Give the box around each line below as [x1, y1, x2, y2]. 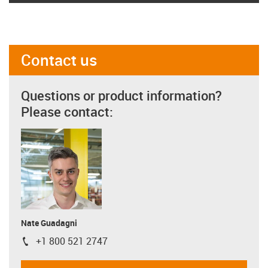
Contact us [21, 48, 98, 71]
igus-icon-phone [20, 237, 88, 250]
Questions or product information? [21, 86, 222, 104]
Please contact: [21, 102, 113, 120]
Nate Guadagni [21, 217, 77, 229]
